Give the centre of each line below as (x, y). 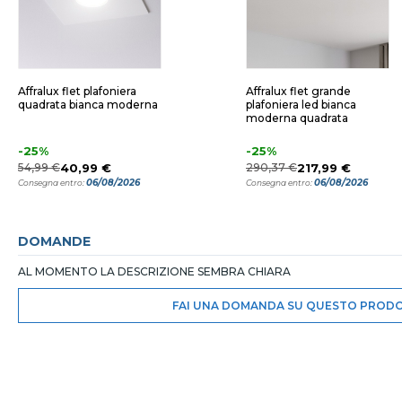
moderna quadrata (297, 118)
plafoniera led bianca (301, 105)
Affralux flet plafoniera (77, 91)
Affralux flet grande (298, 91)
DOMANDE (54, 241)
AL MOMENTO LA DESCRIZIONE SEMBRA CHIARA (154, 271)
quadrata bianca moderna (88, 105)
